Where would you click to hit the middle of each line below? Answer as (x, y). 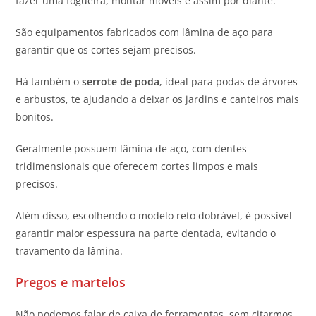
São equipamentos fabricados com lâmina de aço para (145, 32)
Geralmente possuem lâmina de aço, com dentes (132, 148)
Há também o (49, 81)
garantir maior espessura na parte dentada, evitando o (146, 233)
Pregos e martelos (71, 282)
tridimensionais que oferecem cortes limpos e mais (137, 166)
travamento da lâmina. (69, 250)
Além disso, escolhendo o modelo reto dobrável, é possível (154, 215)
